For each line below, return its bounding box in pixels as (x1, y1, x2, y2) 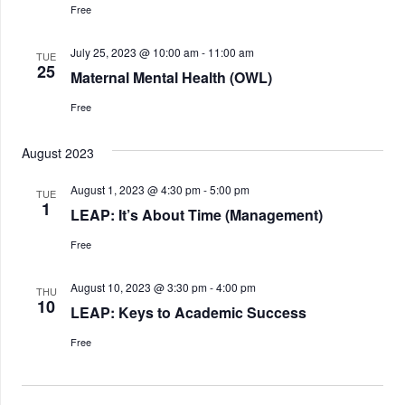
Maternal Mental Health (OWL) (71, 67, 272, 88)
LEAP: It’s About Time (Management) (71, 204, 323, 225)
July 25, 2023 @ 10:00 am (71, 44, 199, 60)
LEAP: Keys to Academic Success (71, 302, 306, 323)
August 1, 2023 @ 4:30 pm (71, 182, 201, 197)
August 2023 (22, 144, 94, 162)
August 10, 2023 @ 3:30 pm (71, 279, 207, 295)
